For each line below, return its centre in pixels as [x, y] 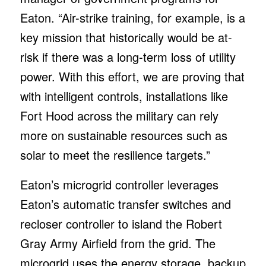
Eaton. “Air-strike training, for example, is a [132, 17]
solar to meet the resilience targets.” [115, 154]
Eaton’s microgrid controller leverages [119, 184]
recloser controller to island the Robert [121, 223]
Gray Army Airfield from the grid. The [118, 243]
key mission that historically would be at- [126, 37]
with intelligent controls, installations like [124, 96]
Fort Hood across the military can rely [119, 115]
